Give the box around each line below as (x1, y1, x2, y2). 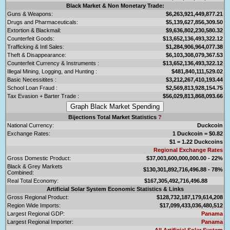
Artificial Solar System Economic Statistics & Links (46, 185, 184, 192)
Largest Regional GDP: (7, 210, 65, 217)
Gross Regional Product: (7, 194, 69, 200)
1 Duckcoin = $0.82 (172, 130, 223, 137)
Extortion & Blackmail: (7, 27, 61, 33)
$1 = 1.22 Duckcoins (169, 138, 223, 145)
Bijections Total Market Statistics (68, 113, 158, 120)
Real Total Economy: (7, 177, 59, 184)
